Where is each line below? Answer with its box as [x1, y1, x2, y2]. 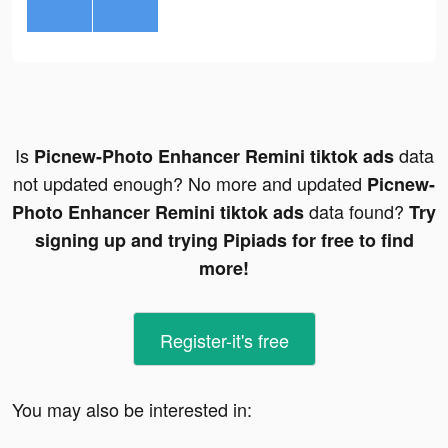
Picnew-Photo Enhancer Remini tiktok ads [33, 143, 394, 170]
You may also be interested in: [12, 396, 252, 423]
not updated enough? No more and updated [13, 170, 367, 197]
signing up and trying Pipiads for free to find [34, 227, 414, 254]
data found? [304, 198, 409, 225]
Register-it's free [159, 327, 289, 354]
